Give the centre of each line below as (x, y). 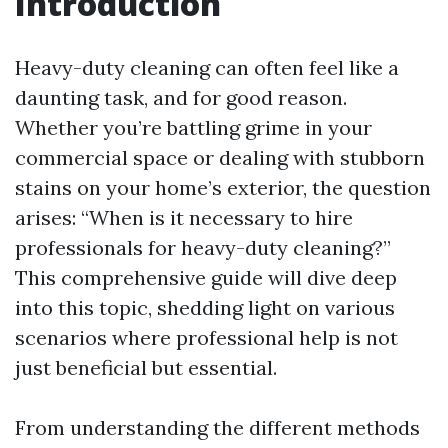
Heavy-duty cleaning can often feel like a (207, 67)
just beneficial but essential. (146, 367)
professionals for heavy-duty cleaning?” (203, 247)
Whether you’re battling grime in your (193, 127)
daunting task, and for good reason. (181, 97)
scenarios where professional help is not (206, 337)
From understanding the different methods (217, 427)
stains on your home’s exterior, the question (223, 187)
